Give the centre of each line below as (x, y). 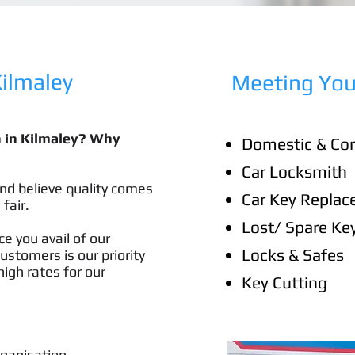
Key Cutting (284, 282)
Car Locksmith (294, 172)
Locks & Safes (293, 255)
